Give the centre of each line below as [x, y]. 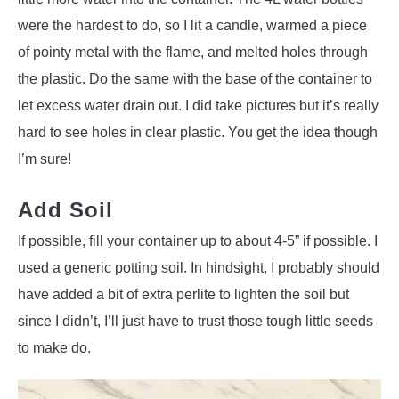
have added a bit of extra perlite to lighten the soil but [183, 295]
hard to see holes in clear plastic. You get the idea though [198, 133]
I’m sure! [45, 159]
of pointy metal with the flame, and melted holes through [193, 53]
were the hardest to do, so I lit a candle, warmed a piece [192, 26]
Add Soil [65, 210]
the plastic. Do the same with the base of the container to [195, 79]
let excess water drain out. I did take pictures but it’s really [198, 106]
